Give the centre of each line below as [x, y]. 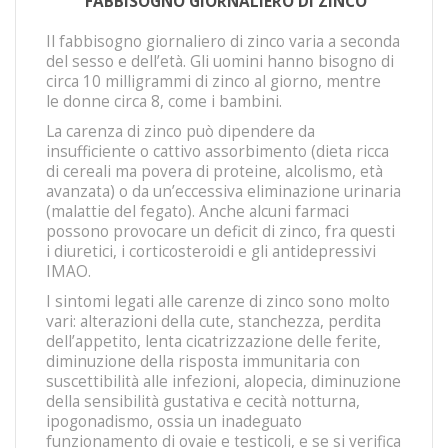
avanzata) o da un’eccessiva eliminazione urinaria [223, 191]
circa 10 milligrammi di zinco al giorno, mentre [213, 81]
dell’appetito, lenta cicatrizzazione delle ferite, [213, 341]
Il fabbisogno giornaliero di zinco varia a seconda [223, 41]
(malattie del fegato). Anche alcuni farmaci [197, 211]
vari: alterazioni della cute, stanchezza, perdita [213, 321]
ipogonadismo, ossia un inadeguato [174, 421]
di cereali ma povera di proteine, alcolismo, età [214, 171]
